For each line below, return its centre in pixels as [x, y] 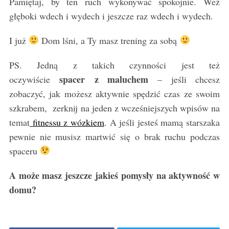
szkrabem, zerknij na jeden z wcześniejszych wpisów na [114, 108]
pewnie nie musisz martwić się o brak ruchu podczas [114, 136]
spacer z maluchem [104, 79]
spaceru [24, 151]
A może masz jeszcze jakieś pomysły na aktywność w [114, 175]
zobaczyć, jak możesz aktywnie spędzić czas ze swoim [114, 93]
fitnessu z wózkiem [67, 122]
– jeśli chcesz [184, 79]
